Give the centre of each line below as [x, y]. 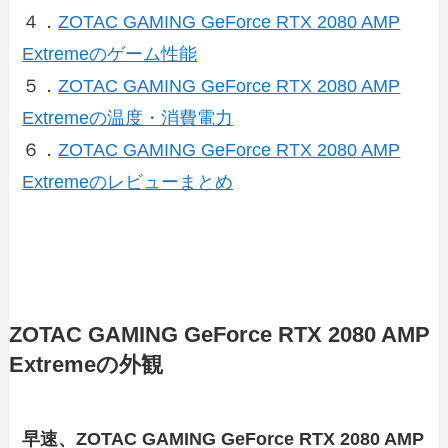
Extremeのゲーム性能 [110, 54]
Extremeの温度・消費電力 [128, 118]
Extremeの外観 [85, 364]
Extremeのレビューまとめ [128, 182]
